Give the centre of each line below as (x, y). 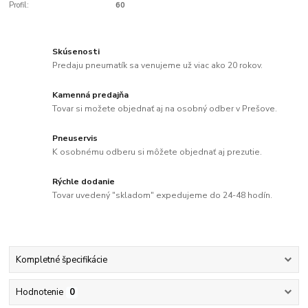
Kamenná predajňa (91, 95)
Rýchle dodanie (84, 182)
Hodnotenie (39, 293)
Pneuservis (75, 139)
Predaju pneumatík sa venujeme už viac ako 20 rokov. (158, 66)
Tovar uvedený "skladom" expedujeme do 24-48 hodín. (163, 195)
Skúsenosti (76, 52)
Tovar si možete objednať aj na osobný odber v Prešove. (165, 108)
